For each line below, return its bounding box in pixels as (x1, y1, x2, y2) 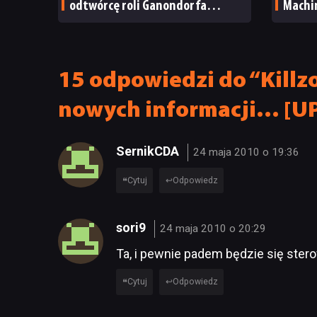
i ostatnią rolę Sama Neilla (69, 17, 207, 32)
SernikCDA (116, 143, 182, 158)
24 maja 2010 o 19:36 (193, 145, 300, 158)
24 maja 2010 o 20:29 (160, 222, 267, 236)
